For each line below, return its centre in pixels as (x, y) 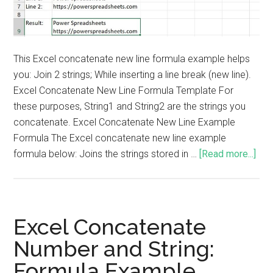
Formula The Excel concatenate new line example (120, 138)
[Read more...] (228, 154)
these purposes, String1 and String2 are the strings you (130, 107)
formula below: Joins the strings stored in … (107, 154)
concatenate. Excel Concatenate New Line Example (125, 122)
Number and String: (114, 249)
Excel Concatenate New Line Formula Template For (124, 91)
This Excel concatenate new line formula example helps (132, 59)
